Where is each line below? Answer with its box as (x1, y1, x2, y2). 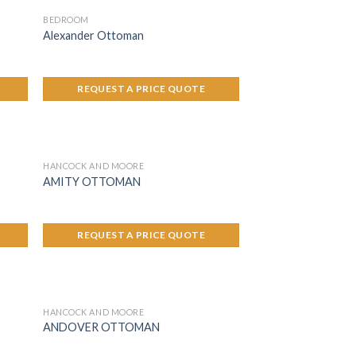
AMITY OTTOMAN (43, 174, 141, 188)
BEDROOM (43, 14, 89, 25)
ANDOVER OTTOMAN (43, 320, 161, 335)
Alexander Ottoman (43, 28, 145, 42)
